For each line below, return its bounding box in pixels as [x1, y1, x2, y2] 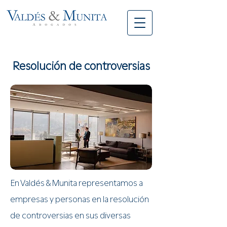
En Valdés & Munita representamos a [10, 178, 143, 188]
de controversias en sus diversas [10, 210, 131, 220]
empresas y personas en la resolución [10, 194, 149, 204]
